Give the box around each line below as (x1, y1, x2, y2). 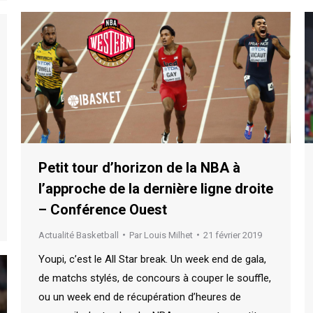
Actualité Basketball (38, 229, 119, 240)
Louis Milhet (144, 229, 193, 240)
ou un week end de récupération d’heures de (38, 290, 241, 303)
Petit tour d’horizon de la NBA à (38, 159, 240, 176)
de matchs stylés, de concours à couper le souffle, (38, 271, 271, 284)
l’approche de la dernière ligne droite (38, 180, 273, 197)
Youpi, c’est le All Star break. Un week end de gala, (38, 252, 266, 265)
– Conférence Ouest (38, 201, 167, 218)
